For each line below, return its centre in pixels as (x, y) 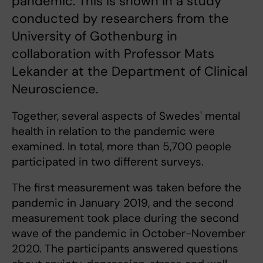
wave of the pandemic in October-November (129, 234)
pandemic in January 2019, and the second (123, 203)
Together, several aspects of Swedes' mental (126, 116)
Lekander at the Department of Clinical (130, 72)
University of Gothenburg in (95, 36)
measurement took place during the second (125, 218)
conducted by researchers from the (120, 19)
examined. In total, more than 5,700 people (122, 147)
